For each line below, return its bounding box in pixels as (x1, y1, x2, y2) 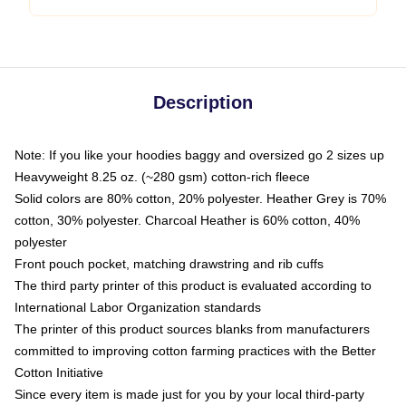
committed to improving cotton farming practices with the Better (14, 343, 376, 358)
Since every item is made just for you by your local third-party (14, 387, 364, 401)
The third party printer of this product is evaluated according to (14, 278, 372, 293)
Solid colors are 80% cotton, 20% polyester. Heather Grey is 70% (14, 191, 386, 206)
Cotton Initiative (14, 365, 103, 380)
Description (153, 92, 253, 112)
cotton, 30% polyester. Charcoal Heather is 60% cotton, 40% (14, 213, 360, 227)
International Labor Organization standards (14, 300, 261, 314)
